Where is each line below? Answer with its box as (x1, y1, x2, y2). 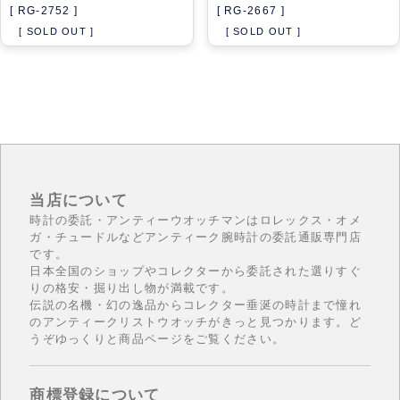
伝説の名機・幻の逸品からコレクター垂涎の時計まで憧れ (29, 296, 362, 312)
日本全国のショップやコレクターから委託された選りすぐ (29, 262, 362, 278)
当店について (29, 190, 129, 209)
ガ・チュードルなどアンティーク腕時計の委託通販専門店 (29, 229, 362, 244)
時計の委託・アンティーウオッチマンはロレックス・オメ (29, 212, 362, 227)
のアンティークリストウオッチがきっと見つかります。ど (29, 313, 362, 329)
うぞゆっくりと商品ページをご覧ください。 (29, 330, 286, 346)
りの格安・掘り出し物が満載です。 (29, 279, 235, 295)
